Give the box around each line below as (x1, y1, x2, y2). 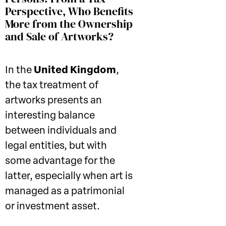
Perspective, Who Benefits (5, 4, 133, 19)
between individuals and (5, 126, 117, 136)
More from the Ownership (5, 16, 133, 31)
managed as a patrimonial (5, 187, 125, 197)
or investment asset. (5, 202, 100, 212)
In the (5, 66, 34, 76)
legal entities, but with (5, 141, 107, 151)
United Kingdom (34, 66, 116, 76)
